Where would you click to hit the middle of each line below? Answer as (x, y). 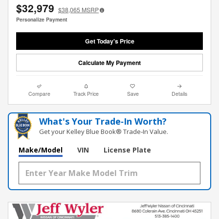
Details (180, 94)
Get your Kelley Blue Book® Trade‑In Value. (104, 132)
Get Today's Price (109, 41)
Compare (40, 94)
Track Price (86, 94)
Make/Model (41, 150)
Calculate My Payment (109, 62)
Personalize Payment (42, 19)
